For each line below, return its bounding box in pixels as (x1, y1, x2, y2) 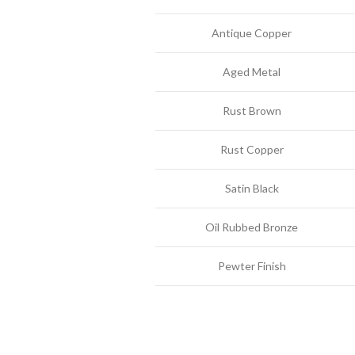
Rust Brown (222, 104, 281, 117)
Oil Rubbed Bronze (205, 220, 298, 234)
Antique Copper (212, 26, 292, 40)
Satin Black (224, 181, 279, 195)
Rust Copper (219, 143, 284, 156)
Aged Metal (223, 65, 281, 78)
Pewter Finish (217, 259, 286, 273)
